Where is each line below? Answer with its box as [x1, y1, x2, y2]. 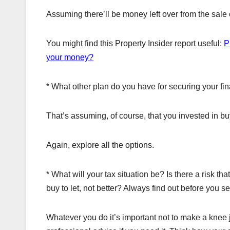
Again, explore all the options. [46, 140, 154, 149]
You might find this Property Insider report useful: [46, 39, 224, 48]
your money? [46, 52, 93, 62]
